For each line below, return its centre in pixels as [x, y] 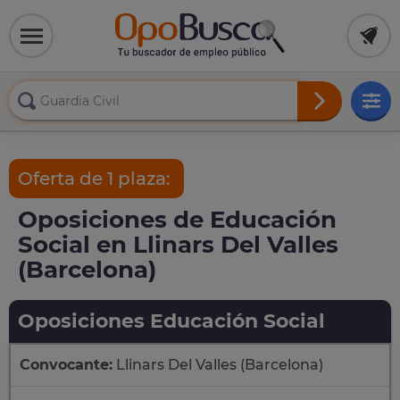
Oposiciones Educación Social [171, 321]
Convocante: [66, 365]
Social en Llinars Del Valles [178, 245]
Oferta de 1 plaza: [96, 179]
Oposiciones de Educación [177, 220]
